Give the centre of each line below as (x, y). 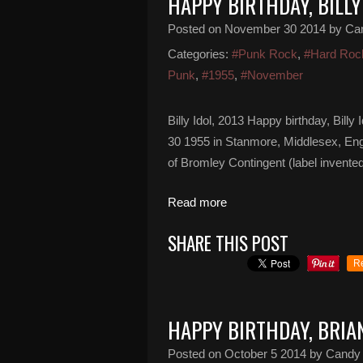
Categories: (198, 54)
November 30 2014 (275, 29)
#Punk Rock (265, 54)
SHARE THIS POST (228, 243)
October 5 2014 (265, 354)
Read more (197, 202)
